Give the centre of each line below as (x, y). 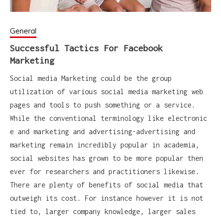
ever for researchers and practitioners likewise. (105, 172)
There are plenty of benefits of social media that (107, 185)
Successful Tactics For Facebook (86, 48)
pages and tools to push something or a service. (103, 105)
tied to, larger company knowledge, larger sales (103, 212)
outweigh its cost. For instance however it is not (107, 198)
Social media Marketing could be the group (91, 78)
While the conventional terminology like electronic (109, 118)
